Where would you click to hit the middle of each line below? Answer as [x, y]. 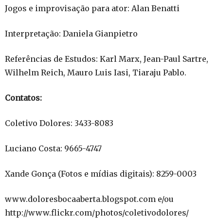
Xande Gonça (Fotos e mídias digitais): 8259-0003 [101, 174]
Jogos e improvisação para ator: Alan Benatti [92, 8]
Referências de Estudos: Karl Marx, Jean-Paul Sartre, [107, 59]
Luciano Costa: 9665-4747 [53, 148]
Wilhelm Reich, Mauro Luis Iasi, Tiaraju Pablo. [96, 73]
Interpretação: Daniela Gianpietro [71, 34]
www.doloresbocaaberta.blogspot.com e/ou [90, 199]
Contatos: [23, 98]
